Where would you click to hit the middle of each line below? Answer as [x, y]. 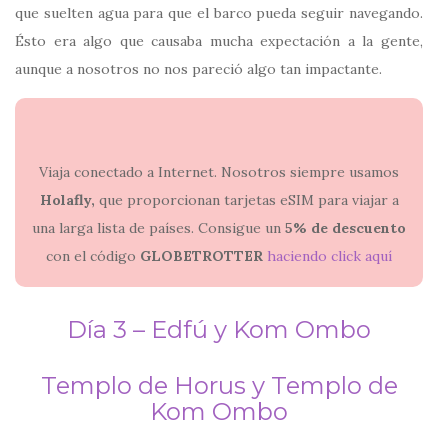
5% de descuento [345, 227]
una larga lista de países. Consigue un [158, 227]
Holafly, [67, 199]
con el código [93, 255]
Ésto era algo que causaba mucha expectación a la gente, [219, 41]
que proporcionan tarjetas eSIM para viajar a [246, 199]
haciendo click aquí [329, 255]
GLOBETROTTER [201, 255]
